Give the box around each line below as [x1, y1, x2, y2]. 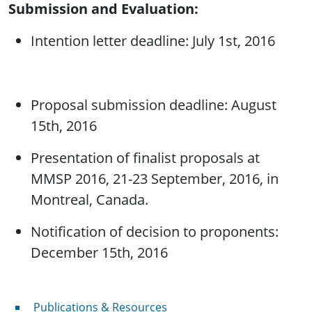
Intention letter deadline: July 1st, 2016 [31, 31, 275, 51]
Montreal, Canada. [31, 190, 148, 210]
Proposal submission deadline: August [31, 95, 276, 115]
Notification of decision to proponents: [31, 222, 279, 242]
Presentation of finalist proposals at [31, 148, 260, 168]
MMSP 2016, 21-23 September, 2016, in [31, 169, 279, 189]
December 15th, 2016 [31, 243, 168, 263]
